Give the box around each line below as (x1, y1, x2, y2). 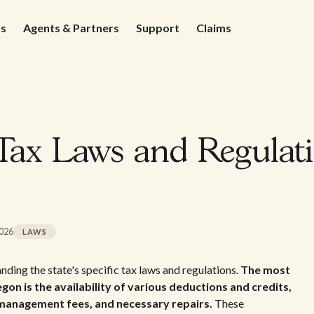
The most (240, 263, 290, 276)
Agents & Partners (23, 21, 119, 34)
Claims (196, 21, 231, 34)
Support (136, 21, 179, 34)
